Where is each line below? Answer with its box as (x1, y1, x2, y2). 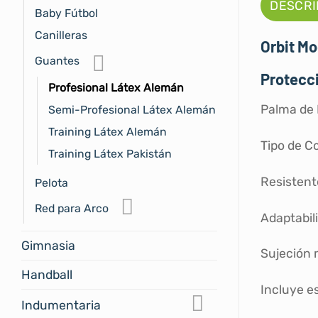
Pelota (35, 175, 68, 190)
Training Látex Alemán (48, 124, 167, 138)
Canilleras (35, 28, 87, 42)
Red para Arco (35, 201, 109, 215)
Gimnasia (21, 238, 75, 253)
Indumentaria (21, 297, 101, 312)
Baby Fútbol (35, 6, 98, 20)
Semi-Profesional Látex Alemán (48, 102, 216, 116)
